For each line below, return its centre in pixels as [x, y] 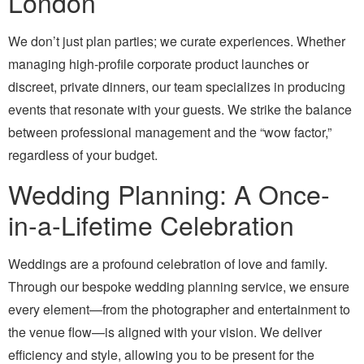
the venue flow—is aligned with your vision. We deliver [165, 332]
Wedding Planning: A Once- [169, 194]
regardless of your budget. [83, 154]
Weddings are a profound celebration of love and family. [168, 264]
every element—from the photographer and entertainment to [179, 310]
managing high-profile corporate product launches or [158, 63]
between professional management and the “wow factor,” [170, 132]
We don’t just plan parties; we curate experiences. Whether [177, 41]
